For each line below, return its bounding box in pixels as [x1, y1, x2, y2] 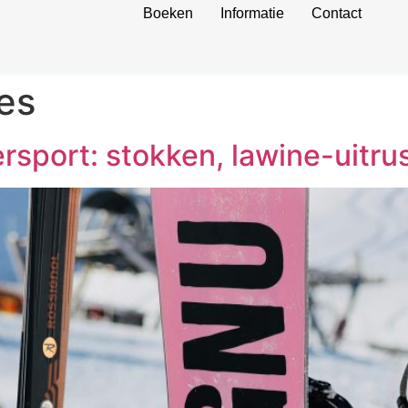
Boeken [142, 5, 193, 21]
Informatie [219, 5, 284, 21]
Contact [311, 5, 362, 21]
